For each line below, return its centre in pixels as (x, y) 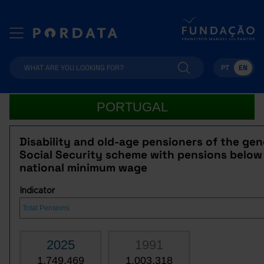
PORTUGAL (132, 107)
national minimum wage (83, 168)
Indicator (37, 190)
